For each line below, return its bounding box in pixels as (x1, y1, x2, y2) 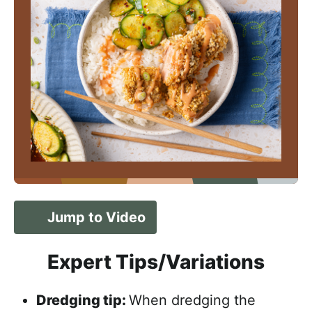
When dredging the (129, 292, 256, 309)
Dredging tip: (36, 292, 129, 309)
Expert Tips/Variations (47, 250, 265, 274)
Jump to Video (47, 209, 146, 226)
